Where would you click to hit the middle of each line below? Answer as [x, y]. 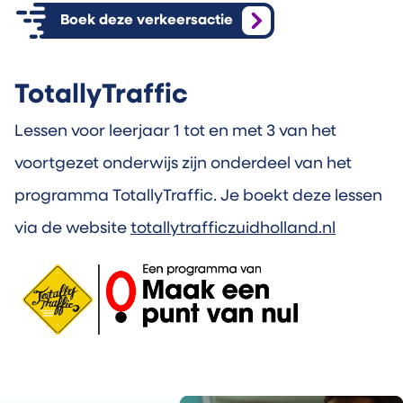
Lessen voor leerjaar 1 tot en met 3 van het [175, 131]
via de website [72, 228]
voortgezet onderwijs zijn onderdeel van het [183, 164]
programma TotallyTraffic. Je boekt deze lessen [198, 196]
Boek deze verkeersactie [146, 20]
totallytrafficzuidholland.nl [233, 228]
